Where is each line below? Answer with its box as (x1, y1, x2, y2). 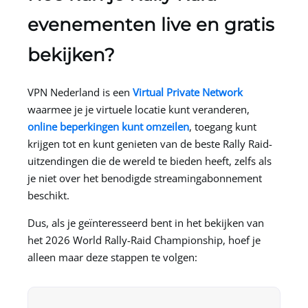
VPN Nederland (27, 85, 100, 99)
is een (100, 85, 133, 99)
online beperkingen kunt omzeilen (27, 119, 189, 133)
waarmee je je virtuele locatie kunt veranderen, (27, 102, 250, 116)
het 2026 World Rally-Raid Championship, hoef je (27, 232, 261, 247)
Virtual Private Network (133, 85, 243, 99)
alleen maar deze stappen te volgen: (27, 250, 197, 264)
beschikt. (27, 188, 69, 202)
